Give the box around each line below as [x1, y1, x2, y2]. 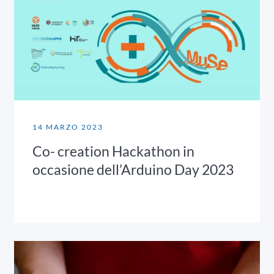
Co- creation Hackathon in [32, 142, 195, 160]
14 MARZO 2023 [32, 122, 104, 131]
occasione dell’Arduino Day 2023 [32, 160, 234, 178]
